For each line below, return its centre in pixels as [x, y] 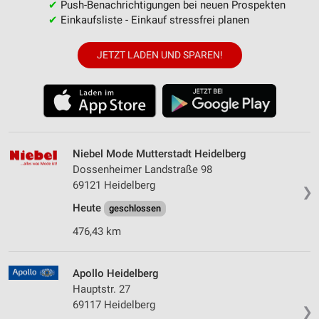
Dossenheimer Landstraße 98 [142, 169]
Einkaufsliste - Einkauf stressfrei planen [153, 20]
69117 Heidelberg [114, 304]
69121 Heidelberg [114, 185]
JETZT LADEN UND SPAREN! [159, 55]
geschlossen [135, 208]
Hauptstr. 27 [101, 289]
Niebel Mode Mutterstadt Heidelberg [159, 153]
